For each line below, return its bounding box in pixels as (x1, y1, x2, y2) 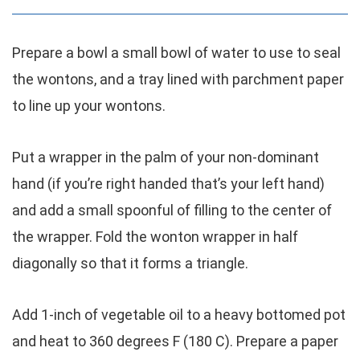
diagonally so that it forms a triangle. (12, 255, 248, 272)
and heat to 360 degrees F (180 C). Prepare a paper (12, 333, 338, 350)
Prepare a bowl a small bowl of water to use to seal (12, 44, 341, 61)
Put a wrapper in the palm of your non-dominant (12, 149, 319, 166)
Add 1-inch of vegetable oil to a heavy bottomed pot (12, 306, 346, 323)
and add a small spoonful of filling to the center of (12, 202, 332, 219)
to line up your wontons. (12, 97, 166, 114)
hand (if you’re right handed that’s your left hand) (12, 175, 325, 192)
